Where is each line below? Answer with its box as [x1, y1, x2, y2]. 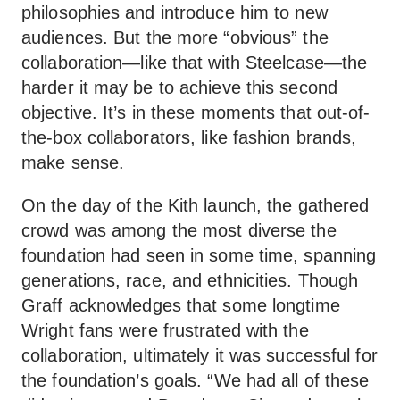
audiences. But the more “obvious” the [21, 28, 329, 47]
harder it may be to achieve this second [21, 78, 337, 97]
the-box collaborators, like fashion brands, [21, 128, 357, 147]
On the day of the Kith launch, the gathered [21, 196, 370, 215]
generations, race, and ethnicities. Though [21, 271, 359, 290]
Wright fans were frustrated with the [21, 321, 309, 340]
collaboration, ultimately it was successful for [21, 346, 378, 365]
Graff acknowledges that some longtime [21, 296, 340, 315]
